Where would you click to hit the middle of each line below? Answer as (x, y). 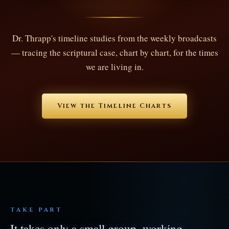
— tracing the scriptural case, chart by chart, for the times (114, 52)
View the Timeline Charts (114, 106)
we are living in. (114, 66)
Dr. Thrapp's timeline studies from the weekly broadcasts (114, 38)
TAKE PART (37, 210)
